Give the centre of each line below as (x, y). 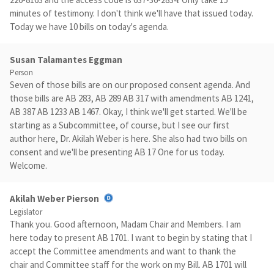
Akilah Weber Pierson (54, 198)
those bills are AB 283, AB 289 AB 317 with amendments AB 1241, (132, 98)
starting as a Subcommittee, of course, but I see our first (120, 125)
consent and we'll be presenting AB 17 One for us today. (117, 152)
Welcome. (28, 165)
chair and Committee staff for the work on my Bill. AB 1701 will (128, 265)
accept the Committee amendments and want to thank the (123, 251)
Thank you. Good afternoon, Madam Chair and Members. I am (125, 224)
